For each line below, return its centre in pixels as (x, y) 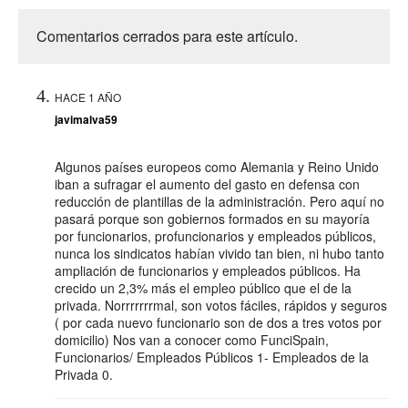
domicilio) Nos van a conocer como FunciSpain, (192, 339)
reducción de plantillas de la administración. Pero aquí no (219, 201)
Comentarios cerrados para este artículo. (167, 36)
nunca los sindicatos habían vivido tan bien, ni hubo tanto (219, 253)
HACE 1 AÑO (88, 97)
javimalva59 (86, 119)
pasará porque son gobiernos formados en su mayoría (212, 218)
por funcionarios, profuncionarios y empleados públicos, (215, 235)
